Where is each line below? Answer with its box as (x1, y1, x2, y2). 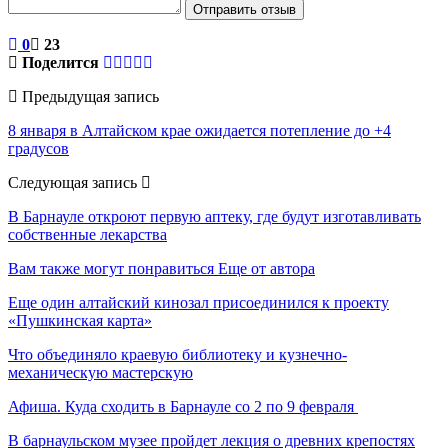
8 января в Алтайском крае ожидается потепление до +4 (8, 121, 391, 139)
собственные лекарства (8, 225, 167, 243)
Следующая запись (8, 173, 141, 191)
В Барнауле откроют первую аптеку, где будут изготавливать (8, 207, 421, 225)
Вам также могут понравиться (8, 259, 214, 277)
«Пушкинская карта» (8, 311, 152, 329)
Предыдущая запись (18, 87, 159, 105)
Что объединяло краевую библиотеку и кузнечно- (8, 345, 347, 363)
